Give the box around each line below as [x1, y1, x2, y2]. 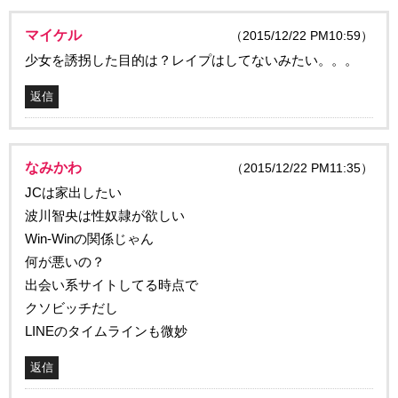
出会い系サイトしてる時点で [25, 276, 198, 292]
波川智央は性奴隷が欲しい [25, 207, 185, 223]
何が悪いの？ [25, 253, 105, 269]
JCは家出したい [25, 184, 122, 200]
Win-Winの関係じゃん [25, 230, 154, 246]
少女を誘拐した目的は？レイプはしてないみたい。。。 [25, 52, 358, 68]
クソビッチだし [25, 299, 118, 315]
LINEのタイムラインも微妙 [25, 322, 187, 338]
